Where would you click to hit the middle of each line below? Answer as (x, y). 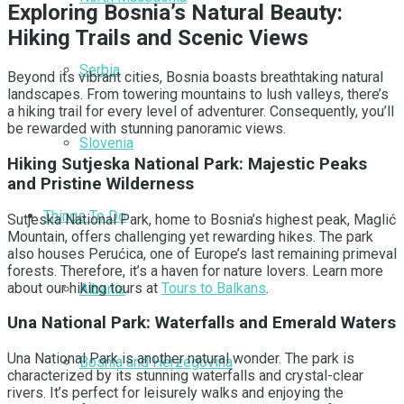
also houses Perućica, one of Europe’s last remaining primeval (202, 253)
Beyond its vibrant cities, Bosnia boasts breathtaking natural (195, 78)
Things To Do (85, 216)
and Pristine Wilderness (101, 184)
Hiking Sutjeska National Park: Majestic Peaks (187, 164)
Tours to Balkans (214, 288)
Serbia (100, 70)
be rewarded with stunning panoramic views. (147, 129)
